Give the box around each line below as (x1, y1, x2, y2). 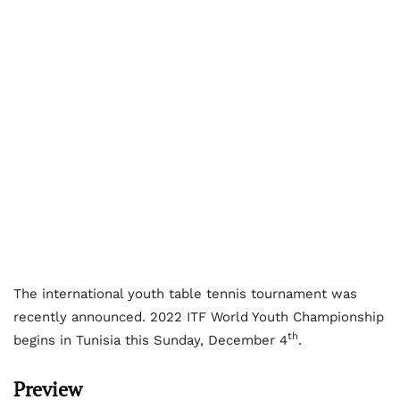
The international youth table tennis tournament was (13, 285, 357, 302)
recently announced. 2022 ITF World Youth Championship (13, 308, 384, 325)
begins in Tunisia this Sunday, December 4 (13, 331, 287, 348)
